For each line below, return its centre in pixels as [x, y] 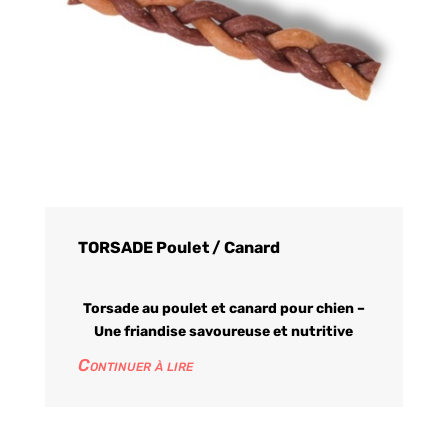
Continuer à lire [135, 364]
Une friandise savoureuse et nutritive [224, 331]
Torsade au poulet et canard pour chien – [223, 308]
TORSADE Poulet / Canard [178, 247]
